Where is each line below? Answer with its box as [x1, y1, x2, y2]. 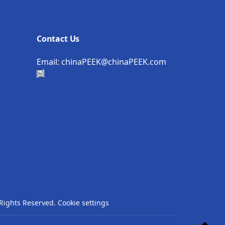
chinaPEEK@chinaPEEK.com [61, 56, 166, 68]
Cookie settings [58, 198, 109, 208]
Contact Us [37, 33, 80, 45]
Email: [37, 56, 61, 68]
